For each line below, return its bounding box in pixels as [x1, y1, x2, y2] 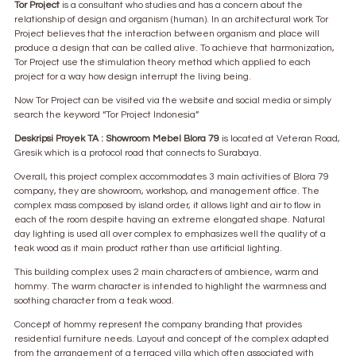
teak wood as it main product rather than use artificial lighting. [14, 243, 282, 253]
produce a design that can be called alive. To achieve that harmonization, [14, 43, 335, 53]
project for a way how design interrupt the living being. [14, 72, 251, 82]
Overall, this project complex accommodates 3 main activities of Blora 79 [14, 172, 329, 182]
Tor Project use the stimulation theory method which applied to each [14, 57, 311, 68]
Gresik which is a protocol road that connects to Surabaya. [14, 148, 261, 158]
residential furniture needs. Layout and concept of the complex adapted [14, 334, 329, 344]
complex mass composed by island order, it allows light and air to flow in [14, 200, 321, 211]
